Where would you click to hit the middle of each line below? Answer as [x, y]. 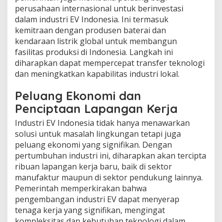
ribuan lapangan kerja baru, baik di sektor [93, 166]
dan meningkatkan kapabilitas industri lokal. [97, 74]
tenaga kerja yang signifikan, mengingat [90, 210]
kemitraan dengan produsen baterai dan [90, 30]
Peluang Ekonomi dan [78, 95]
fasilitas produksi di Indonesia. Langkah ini [94, 52]
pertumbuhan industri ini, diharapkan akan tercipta [111, 155]
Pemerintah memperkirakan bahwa [81, 188]
